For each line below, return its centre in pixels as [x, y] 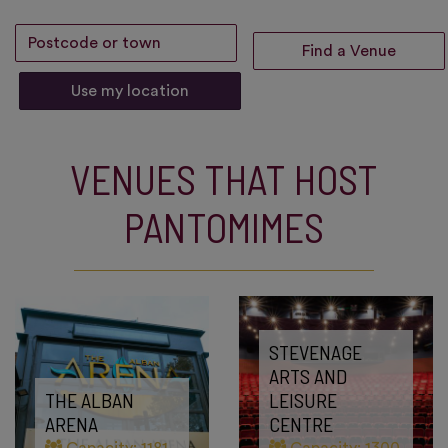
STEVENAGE [315, 352]
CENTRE [301, 424]
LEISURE [303, 400]
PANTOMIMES [224, 227]
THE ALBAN [89, 400]
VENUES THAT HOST [224, 179]
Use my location [130, 91]
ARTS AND [308, 376]
